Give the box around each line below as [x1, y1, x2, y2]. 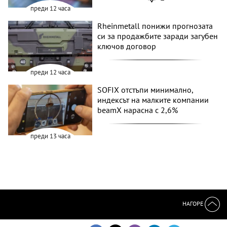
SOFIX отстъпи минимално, [97, 84, 194, 95]
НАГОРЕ [182, 200, 205, 208]
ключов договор [97, 41, 157, 52]
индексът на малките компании [97, 94, 209, 105]
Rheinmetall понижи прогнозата [97, 21, 213, 31]
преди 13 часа [30, 131, 70, 140]
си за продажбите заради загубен [97, 31, 218, 42]
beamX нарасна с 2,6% [97, 104, 178, 115]
